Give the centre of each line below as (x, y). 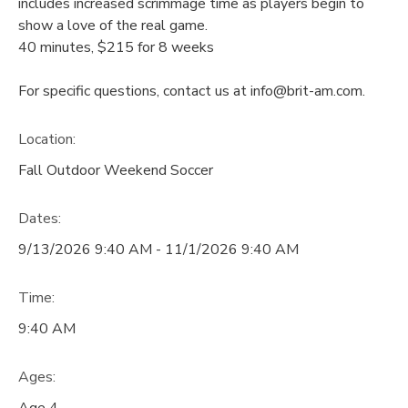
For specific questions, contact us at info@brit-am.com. (192, 92)
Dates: (40, 218)
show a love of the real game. (113, 26)
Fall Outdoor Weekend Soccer (116, 171)
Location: (47, 140)
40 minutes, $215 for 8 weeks (116, 48)
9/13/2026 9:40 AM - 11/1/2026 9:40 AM (158, 249)
